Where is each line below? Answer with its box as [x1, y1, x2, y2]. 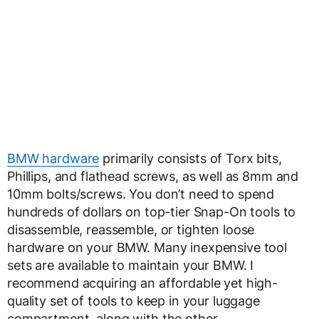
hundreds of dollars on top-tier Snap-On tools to [7, 204, 296, 219]
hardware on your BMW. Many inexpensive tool [7, 239, 287, 255]
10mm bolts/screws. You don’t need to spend [7, 186, 275, 202]
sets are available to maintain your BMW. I [7, 257, 254, 273]
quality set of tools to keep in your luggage [7, 293, 260, 308]
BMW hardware [7, 150, 100, 166]
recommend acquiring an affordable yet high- [7, 275, 278, 291]
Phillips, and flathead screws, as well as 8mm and [7, 168, 299, 184]
